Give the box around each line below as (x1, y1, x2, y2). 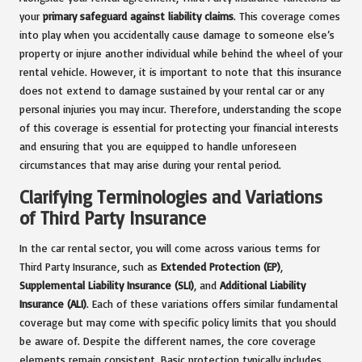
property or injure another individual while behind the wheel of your (19, 46, 343, 61)
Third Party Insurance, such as (19, 259, 161, 274)
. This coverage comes (234, 9, 340, 23)
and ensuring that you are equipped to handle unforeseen (19, 139, 297, 154)
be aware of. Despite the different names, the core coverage (19, 334, 316, 348)
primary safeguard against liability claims (43, 9, 234, 23)
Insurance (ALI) (19, 297, 86, 311)
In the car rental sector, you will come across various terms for (19, 241, 320, 255)
